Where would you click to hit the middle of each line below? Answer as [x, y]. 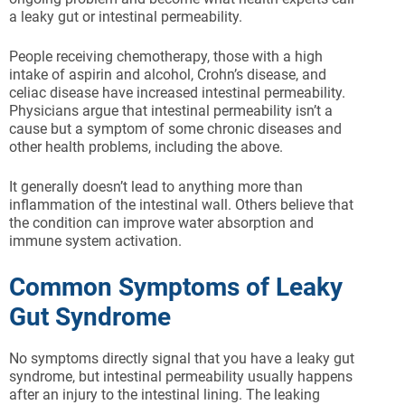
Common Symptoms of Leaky [176, 287]
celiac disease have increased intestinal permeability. [177, 93]
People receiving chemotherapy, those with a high [166, 57]
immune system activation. [95, 241]
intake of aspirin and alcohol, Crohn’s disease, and [168, 75]
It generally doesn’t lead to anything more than [156, 187]
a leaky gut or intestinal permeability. [126, 17]
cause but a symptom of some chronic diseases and [175, 129]
